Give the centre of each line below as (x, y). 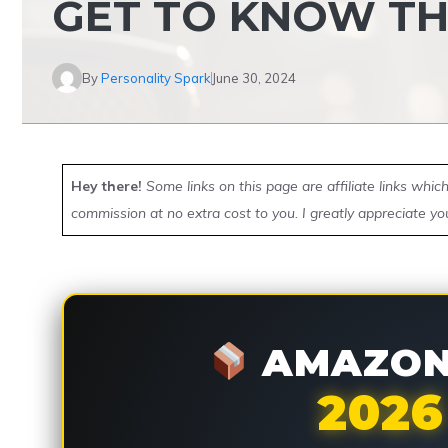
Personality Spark (156, 77)
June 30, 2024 (254, 77)
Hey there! (106, 186)
